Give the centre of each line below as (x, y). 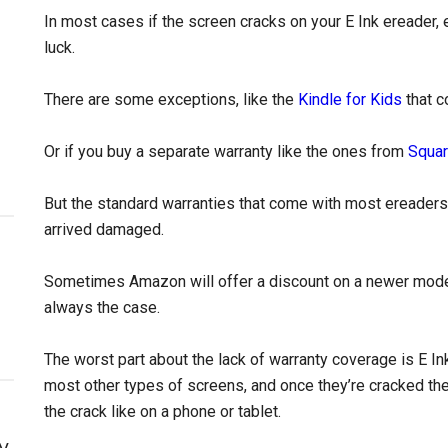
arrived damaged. (104, 229)
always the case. (102, 307)
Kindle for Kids (350, 99)
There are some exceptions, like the (171, 99)
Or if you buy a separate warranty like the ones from (226, 151)
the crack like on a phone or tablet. (162, 411)
